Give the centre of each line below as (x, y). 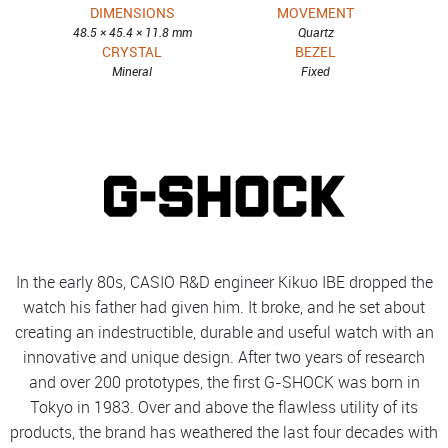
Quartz (315, 32)
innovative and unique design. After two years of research (224, 357)
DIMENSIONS (132, 12)
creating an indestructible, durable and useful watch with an (224, 332)
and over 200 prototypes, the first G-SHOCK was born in (224, 382)
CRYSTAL (132, 51)
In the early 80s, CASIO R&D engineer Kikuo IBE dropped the (224, 282)
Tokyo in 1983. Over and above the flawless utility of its (224, 407)
